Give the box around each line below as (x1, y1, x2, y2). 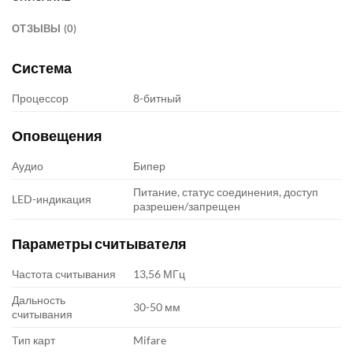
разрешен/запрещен (133, 199, 241, 213)
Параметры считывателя (12, 234, 187, 252)
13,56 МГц (133, 266, 186, 281)
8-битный (133, 91, 182, 105)
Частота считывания (12, 266, 116, 281)
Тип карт (12, 333, 55, 347)
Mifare (133, 333, 167, 347)
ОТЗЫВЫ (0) (12, 21, 77, 35)
